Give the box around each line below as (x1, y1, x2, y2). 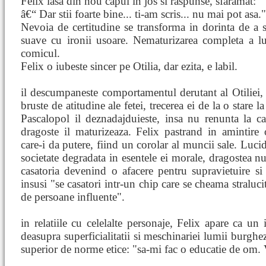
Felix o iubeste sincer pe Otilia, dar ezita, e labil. (21, 60, 237, 72)
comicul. (21, 47, 60, 59)
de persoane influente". (21, 191, 125, 203)
